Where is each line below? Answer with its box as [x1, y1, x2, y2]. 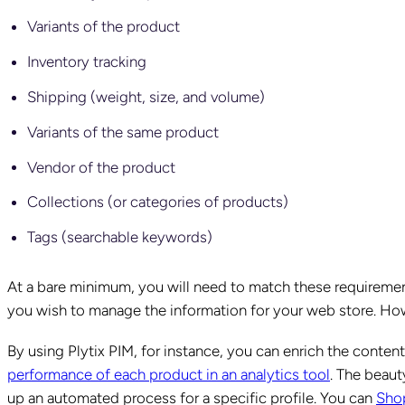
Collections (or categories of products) [27, 192, 289, 211]
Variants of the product [27, 17, 181, 36]
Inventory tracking [27, 52, 147, 71]
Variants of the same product [27, 122, 220, 141]
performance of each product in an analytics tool [7, 364, 330, 383]
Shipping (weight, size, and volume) [27, 87, 266, 106]
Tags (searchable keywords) [27, 227, 213, 246]
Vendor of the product [27, 157, 176, 176]
